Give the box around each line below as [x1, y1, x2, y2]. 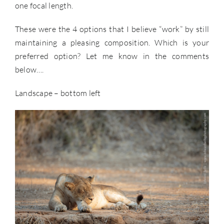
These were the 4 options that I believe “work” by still [15, 24, 209, 34]
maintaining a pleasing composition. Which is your [15, 37, 209, 48]
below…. [15, 64, 44, 75]
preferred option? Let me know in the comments [15, 51, 209, 61]
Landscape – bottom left [15, 88, 101, 98]
